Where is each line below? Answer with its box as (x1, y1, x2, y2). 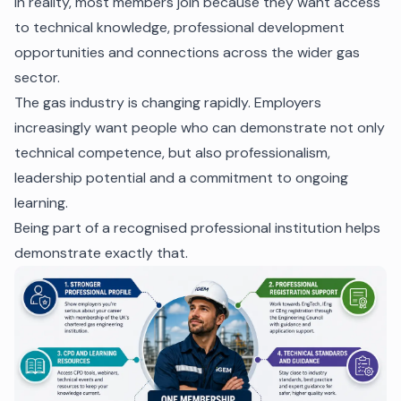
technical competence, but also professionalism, (14, 143, 330, 163)
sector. (14, 68, 60, 88)
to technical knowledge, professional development (14, 18, 345, 38)
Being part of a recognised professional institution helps (14, 218, 380, 238)
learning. (14, 193, 68, 213)
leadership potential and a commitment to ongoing (14, 168, 348, 188)
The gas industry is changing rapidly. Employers (14, 93, 321, 113)
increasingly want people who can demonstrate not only (14, 118, 385, 138)
